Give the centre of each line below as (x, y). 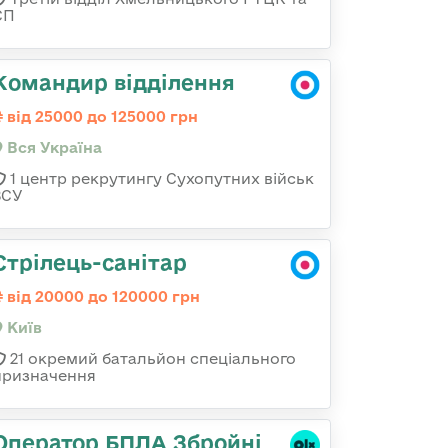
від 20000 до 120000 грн (101, 296)
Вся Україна (52, 147)
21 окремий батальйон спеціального (151, 358)
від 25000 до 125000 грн (100, 116)
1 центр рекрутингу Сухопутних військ (160, 178)
